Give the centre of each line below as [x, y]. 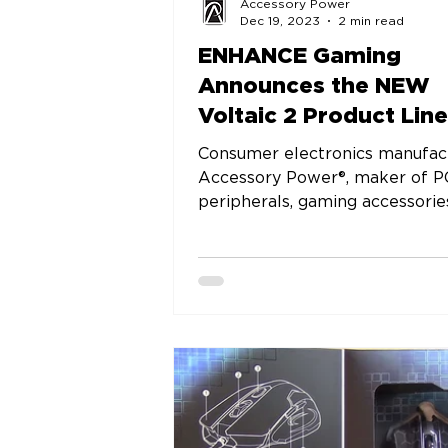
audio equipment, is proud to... [316, 226]
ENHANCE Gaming [299, 56]
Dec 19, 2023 [279, 20]
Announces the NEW [313, 86]
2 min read [370, 20]
